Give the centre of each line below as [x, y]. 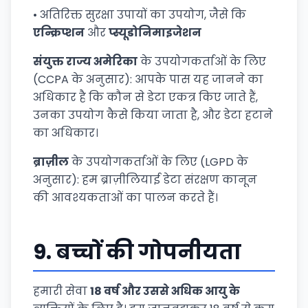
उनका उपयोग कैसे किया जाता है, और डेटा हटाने [153, 115]
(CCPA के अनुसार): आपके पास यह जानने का [148, 79]
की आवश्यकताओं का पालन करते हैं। [125, 198]
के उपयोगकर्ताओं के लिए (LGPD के [158, 162]
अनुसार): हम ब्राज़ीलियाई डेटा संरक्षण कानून [145, 180]
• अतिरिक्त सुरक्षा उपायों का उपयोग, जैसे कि [140, 15]
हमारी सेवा [62, 291]
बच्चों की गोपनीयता [148, 252]
